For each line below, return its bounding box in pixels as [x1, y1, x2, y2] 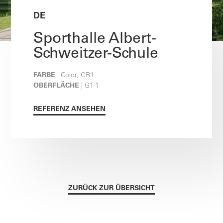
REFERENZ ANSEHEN [33, 104, 106, 113]
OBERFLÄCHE [33, 81, 80, 90]
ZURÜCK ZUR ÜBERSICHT [68, 183, 155, 192]
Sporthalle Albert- [33, 28, 157, 47]
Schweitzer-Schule [33, 43, 159, 62]
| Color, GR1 [55, 70, 95, 80]
